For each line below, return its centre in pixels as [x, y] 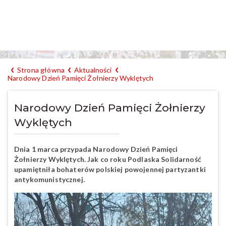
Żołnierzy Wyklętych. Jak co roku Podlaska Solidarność [108, 159]
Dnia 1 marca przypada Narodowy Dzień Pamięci [96, 149]
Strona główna [41, 70]
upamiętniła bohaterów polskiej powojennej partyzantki [110, 169]
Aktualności [93, 70]
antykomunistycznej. [49, 180]
